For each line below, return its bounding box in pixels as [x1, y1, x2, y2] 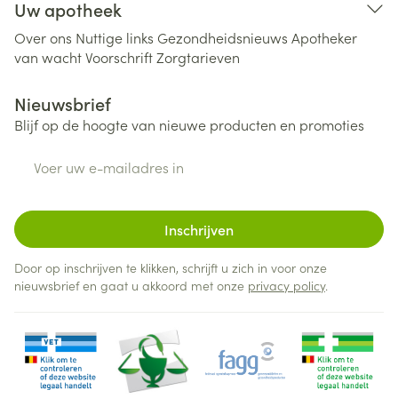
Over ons [14, 28, 72, 47]
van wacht [14, 47, 82, 67]
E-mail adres [13, 147, 98, 166]
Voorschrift [85, 47, 153, 67]
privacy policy [248, 276, 325, 294]
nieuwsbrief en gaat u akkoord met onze [14, 276, 248, 294]
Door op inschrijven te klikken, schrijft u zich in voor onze [14, 259, 327, 276]
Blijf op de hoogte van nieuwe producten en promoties [14, 115, 364, 134]
